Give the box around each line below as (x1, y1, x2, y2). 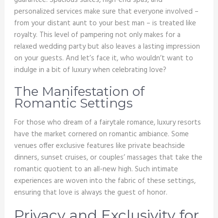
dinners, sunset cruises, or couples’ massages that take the (14, 152, 202, 164)
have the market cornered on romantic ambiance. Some (14, 128, 189, 141)
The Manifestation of (14, 84, 145, 100)
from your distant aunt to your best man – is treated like (14, 18, 196, 30)
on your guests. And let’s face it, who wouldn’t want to (14, 53, 193, 65)
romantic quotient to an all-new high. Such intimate (14, 163, 178, 176)
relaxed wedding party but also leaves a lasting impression (14, 41, 200, 53)
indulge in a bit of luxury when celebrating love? (14, 64, 166, 76)
